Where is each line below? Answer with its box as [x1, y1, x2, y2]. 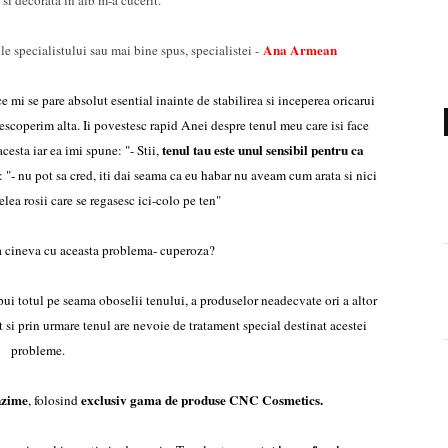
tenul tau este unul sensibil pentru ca [161, 140, 364, 160]
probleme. [11, 341, 72, 359]
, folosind [27, 391, 81, 409]
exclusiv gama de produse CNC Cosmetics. [80, 390, 330, 410]
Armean [289, 40, 337, 60]
